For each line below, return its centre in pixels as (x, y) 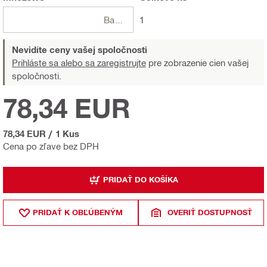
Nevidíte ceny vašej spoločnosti (80, 49)
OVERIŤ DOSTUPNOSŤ (209, 212)
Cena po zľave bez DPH (51, 146)
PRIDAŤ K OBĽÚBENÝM (77, 212)
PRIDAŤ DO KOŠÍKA (140, 180)
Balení (119, 19)
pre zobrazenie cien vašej (197, 62)
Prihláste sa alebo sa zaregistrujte (79, 62)
